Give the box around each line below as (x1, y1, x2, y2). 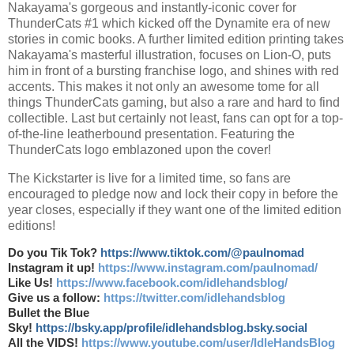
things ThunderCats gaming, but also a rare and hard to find (8, 95, 340, 109)
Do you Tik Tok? (8, 247, 100, 260)
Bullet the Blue (8, 307, 89, 320)
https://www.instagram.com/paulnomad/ (98, 262, 318, 275)
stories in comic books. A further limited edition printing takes (8, 32, 344, 46)
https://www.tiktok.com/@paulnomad (100, 247, 304, 260)
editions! (8, 218, 55, 232)
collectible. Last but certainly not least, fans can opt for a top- (8, 111, 343, 125)
